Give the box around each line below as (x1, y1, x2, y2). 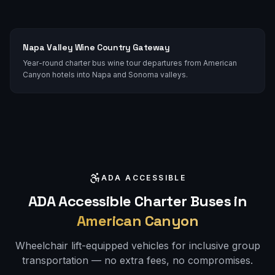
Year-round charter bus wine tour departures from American (23, 58, 237, 68)
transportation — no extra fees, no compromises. (22, 254, 253, 266)
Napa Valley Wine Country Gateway (23, 41, 170, 53)
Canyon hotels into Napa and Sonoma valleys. (23, 69, 188, 79)
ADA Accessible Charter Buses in (28, 191, 247, 211)
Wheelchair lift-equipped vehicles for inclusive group (15, 239, 260, 252)
